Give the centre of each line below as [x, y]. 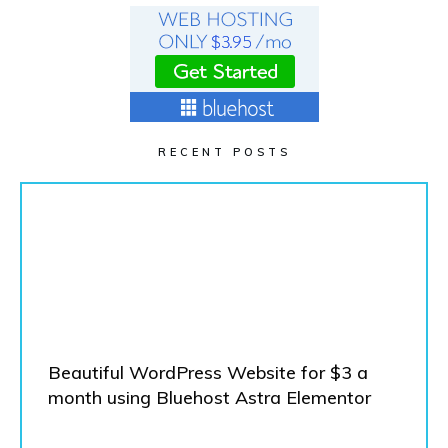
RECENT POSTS [224, 151]
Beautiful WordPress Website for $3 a [208, 372]
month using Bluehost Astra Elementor [209, 397]
